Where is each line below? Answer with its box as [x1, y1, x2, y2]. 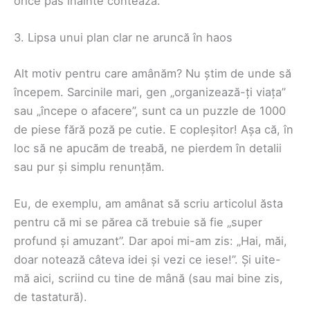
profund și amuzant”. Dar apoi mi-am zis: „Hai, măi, [14, 233, 287, 248]
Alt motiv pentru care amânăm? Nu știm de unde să [14, 66, 291, 80]
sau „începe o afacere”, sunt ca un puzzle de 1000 [14, 103, 286, 118]
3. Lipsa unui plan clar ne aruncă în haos [14, 30, 232, 45]
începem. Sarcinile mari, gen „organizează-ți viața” [14, 84, 286, 99]
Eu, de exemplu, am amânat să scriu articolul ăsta [14, 196, 283, 210]
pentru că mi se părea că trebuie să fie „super [14, 215, 262, 229]
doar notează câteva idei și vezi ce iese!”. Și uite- [14, 252, 281, 266]
